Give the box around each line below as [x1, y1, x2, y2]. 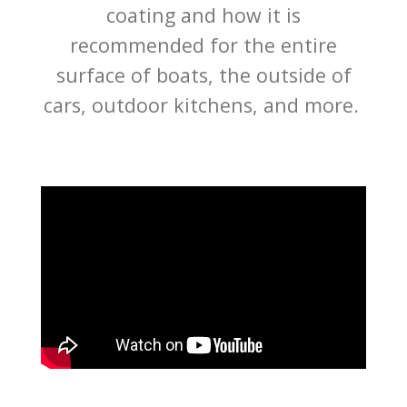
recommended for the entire [70, 32, 337, 59]
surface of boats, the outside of [55, 62, 352, 89]
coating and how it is [106, 2, 301, 29]
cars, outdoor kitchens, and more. [43, 92, 364, 119]
